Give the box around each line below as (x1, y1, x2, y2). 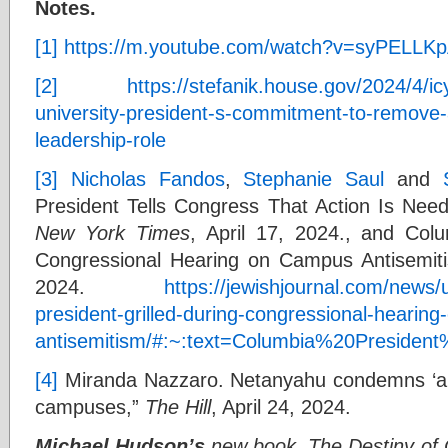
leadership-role (35, 127, 166, 151)
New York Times (35, 220, 190, 244)
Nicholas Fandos (70, 166, 225, 190)
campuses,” (35, 394, 145, 418)
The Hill (145, 394, 211, 418)
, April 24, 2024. (211, 394, 351, 418)
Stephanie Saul (243, 166, 384, 190)
